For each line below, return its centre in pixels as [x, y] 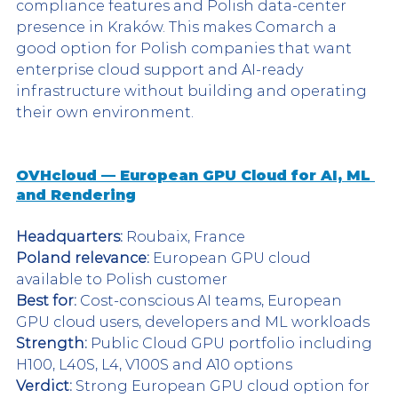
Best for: [46, 300]
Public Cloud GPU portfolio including [231, 343]
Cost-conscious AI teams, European [211, 300]
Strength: [52, 343]
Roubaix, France [184, 236]
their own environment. [105, 112]
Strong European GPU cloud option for [223, 386]
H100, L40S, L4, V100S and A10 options [154, 364]
